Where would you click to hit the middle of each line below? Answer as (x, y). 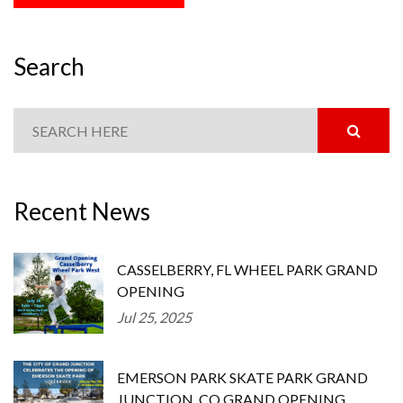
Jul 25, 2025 (154, 317)
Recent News (82, 211)
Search (49, 67)
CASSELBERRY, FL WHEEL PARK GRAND (247, 269)
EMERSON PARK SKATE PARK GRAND (242, 377)
